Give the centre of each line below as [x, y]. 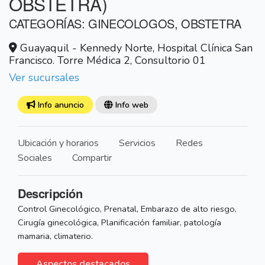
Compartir [92, 158]
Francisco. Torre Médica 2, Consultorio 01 [107, 61]
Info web [130, 105]
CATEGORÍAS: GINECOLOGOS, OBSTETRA [125, 24]
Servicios [137, 143]
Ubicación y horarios [58, 143]
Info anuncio [59, 105]
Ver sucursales [44, 78]
